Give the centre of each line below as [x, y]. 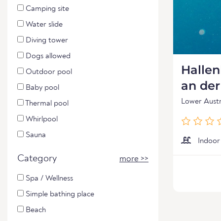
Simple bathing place [59, 194]
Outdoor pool [48, 72]
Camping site [46, 9]
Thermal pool [46, 104]
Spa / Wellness [48, 179]
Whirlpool [41, 119]
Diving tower [46, 40]
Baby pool [41, 88]
